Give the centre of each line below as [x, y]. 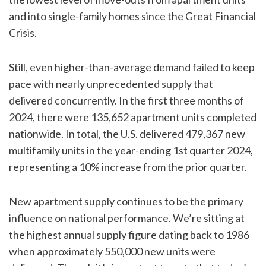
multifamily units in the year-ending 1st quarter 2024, [131, 151]
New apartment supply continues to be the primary [126, 202]
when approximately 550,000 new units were [112, 251]
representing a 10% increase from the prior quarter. [128, 167]
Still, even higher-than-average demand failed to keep [132, 67]
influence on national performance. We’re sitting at [127, 218]
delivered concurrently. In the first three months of [126, 101]
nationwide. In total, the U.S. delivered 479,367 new [127, 134]
